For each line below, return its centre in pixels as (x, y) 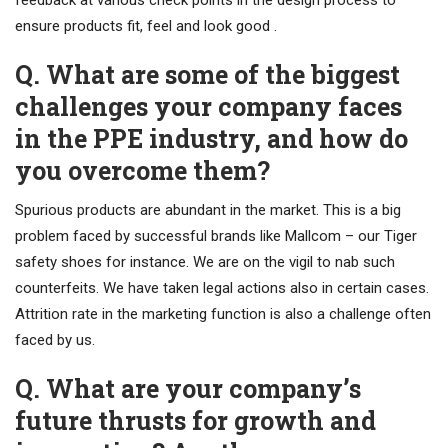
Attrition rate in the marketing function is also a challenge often (223, 314)
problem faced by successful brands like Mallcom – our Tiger (216, 236)
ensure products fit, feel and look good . (146, 26)
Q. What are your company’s (188, 389)
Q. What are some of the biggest (207, 75)
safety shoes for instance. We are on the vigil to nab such (205, 262)
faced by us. (55, 340)
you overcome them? (142, 171)
